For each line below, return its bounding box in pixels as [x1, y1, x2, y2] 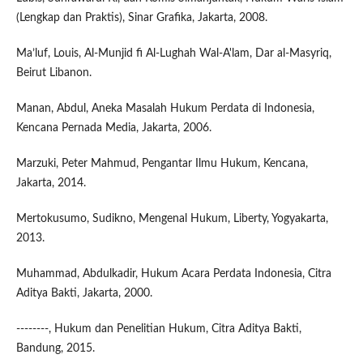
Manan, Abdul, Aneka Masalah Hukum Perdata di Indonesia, [15, 102, 314, 114]
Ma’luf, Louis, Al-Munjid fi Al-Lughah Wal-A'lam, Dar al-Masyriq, [15, 47, 331, 59]
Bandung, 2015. [15, 342, 95, 354]
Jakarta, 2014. [15, 177, 86, 189]
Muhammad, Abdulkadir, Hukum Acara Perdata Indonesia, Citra [15, 267, 331, 280]
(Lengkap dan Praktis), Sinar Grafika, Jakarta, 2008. [15, 11, 267, 23]
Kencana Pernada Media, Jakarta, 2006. [15, 122, 211, 134]
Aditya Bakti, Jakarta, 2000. [15, 287, 152, 299]
